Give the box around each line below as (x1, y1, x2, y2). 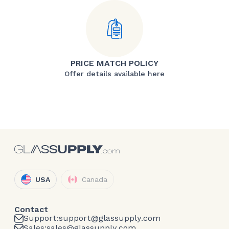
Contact (14, 204, 48, 214)
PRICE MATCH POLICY (71, 58, 158, 68)
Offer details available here (64, 69, 165, 78)
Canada (82, 175, 107, 184)
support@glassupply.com (59, 213, 161, 223)
